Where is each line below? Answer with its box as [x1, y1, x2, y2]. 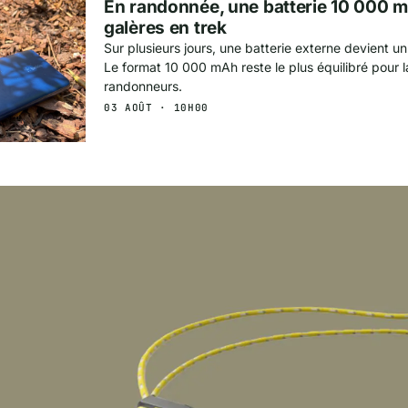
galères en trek [104, 17, 227, 39]
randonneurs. [104, 78, 182, 95]
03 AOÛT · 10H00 [104, 101, 209, 115]
